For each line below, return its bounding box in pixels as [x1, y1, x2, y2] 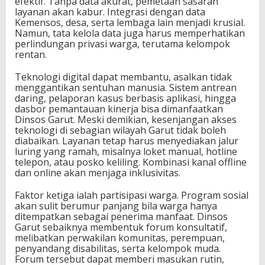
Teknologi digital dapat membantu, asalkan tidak [15, 70, 232, 84]
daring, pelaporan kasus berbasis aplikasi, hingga [15, 92, 236, 105]
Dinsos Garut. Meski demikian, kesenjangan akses [15, 113, 237, 127]
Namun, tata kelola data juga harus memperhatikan [15, 27, 245, 40]
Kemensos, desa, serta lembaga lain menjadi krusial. [15, 16, 245, 30]
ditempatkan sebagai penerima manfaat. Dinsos [15, 210, 228, 224]
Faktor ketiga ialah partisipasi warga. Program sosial [15, 189, 248, 202]
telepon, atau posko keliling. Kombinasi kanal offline [15, 156, 247, 169]
